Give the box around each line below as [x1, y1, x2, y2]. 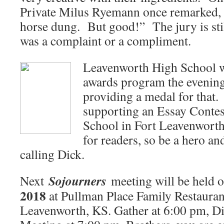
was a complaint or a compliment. [20, 32, 191, 49]
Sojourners [48, 171, 106, 189]
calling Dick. [20, 145, 84, 162]
